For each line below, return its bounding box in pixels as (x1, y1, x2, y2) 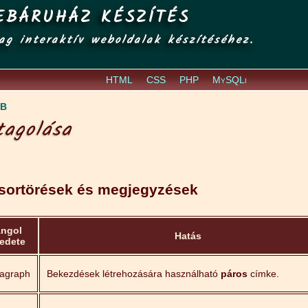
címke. (247, 268, 279, 279)
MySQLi (212, 74, 247, 85)
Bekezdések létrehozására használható (47, 268, 221, 279)
